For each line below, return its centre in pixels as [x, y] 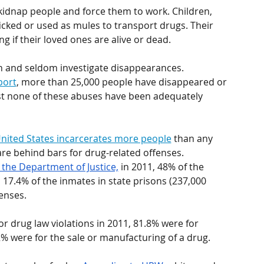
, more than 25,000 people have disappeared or [123, 82]
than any [193, 139]
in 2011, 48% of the [162, 167]
